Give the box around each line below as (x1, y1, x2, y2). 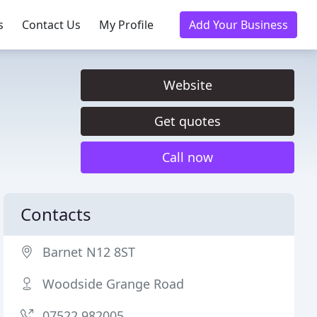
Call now (162, 149, 213, 166)
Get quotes (154, 113, 221, 129)
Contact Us (22, 17, 81, 33)
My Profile (99, 17, 154, 33)
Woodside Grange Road (42, 275, 185, 292)
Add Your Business (189, 17, 288, 33)
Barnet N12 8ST (42, 243, 136, 260)
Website (163, 76, 212, 93)
